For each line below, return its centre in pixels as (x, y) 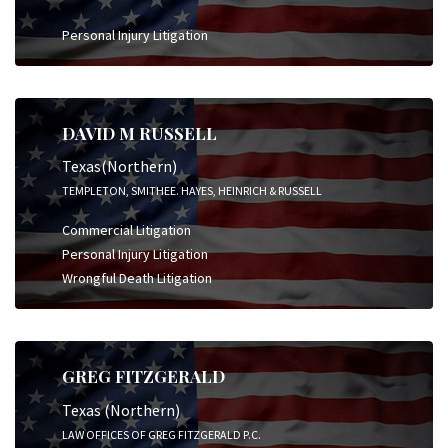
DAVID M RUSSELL (139, 132)
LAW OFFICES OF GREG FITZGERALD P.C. (161, 434)
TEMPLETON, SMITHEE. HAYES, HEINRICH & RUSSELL (192, 190)
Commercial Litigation (126, 230)
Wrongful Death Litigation (137, 278)
